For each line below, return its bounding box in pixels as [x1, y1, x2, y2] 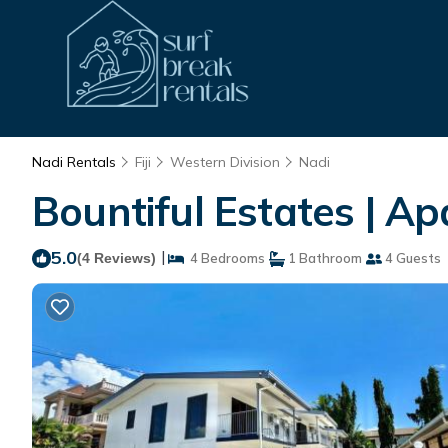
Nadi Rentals [32, 153, 120, 171]
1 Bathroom [285, 250, 362, 266]
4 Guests [382, 250, 441, 266]
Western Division [170, 153, 280, 171]
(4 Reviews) [77, 250, 156, 266]
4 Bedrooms [184, 250, 265, 266]
